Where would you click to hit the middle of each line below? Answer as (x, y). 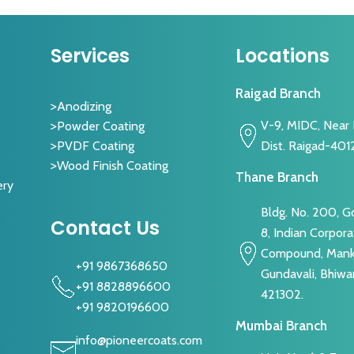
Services (90, 56)
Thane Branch (277, 177)
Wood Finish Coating (113, 166)
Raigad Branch (279, 94)
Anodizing (85, 107)
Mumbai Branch (282, 326)
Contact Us (105, 228)
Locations (283, 56)
